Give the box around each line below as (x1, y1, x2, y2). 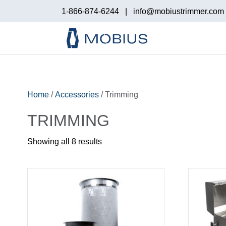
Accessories (54, 90, 99, 99)
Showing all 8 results (27, 137, 102, 146)
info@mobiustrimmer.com (133, 7, 224, 16)
